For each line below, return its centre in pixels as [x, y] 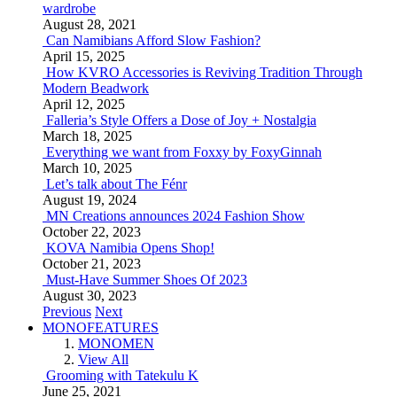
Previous [67, 311]
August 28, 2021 [90, 24]
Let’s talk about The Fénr [117, 184]
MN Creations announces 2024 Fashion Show [175, 216]
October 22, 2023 [92, 232]
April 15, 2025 [84, 56]
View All [103, 359]
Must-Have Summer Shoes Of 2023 [147, 280]
